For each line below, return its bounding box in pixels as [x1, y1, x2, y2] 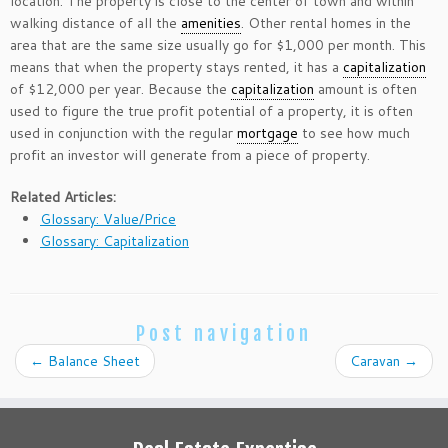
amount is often [314, 78, 417, 99]
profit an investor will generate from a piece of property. [10, 144, 370, 165]
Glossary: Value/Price [40, 208, 176, 229]
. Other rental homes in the [241, 12, 411, 33]
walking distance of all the [10, 12, 181, 33]
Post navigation [136, 321, 312, 346]
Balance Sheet [44, 350, 140, 371]
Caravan [350, 350, 404, 371]
